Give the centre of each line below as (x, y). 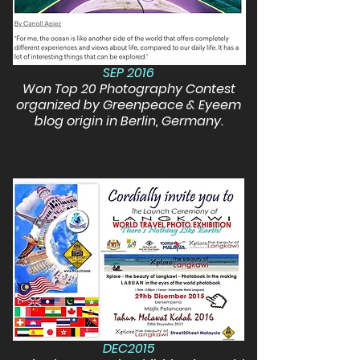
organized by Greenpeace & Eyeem (129, 105)
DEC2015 (129, 348)
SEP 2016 (129, 73)
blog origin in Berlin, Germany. (129, 121)
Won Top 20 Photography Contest (129, 89)
